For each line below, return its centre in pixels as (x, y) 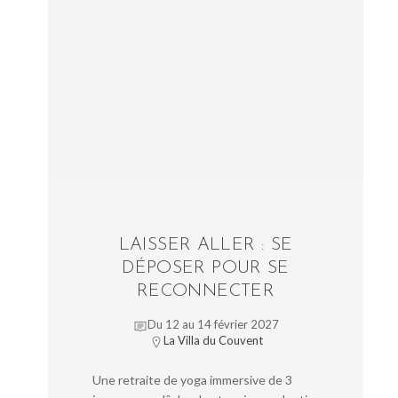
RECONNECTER (206, 292)
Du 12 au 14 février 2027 (213, 325)
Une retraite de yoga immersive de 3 (192, 380)
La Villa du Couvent (213, 341)
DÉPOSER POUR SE (206, 269)
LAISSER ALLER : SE (206, 246)
